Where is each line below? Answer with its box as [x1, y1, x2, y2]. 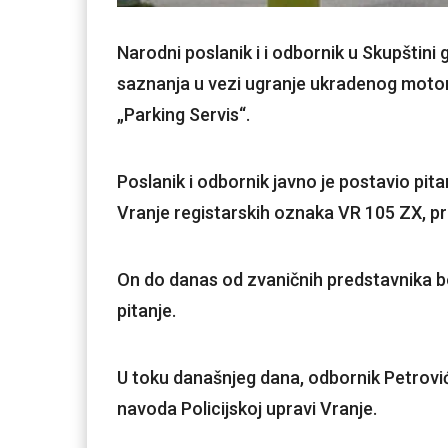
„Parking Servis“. [117, 103, 250, 125]
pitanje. [117, 299, 176, 321]
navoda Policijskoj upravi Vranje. [117, 397, 377, 419]
